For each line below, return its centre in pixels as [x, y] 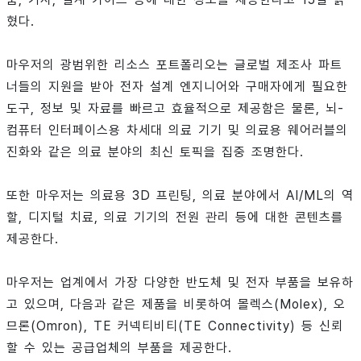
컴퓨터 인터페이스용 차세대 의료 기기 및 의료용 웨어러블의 [177, 131]
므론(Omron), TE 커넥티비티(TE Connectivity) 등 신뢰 [175, 326]
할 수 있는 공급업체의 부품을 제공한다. [119, 348]
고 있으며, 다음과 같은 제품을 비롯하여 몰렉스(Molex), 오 [176, 305]
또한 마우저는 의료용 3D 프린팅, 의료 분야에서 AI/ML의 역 [180, 196]
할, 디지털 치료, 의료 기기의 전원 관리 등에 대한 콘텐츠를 [175, 218]
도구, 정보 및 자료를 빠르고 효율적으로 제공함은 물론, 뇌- [175, 109]
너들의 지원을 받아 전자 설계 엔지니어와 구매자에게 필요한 [177, 87]
